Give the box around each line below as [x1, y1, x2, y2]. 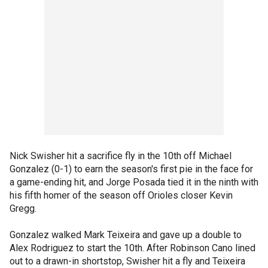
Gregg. [10, 203, 36, 214]
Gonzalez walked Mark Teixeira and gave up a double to [10, 229, 242, 240]
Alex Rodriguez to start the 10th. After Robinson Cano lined [10, 242, 255, 254]
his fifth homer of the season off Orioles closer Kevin [10, 190, 233, 201]
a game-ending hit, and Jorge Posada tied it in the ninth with [10, 176, 258, 188]
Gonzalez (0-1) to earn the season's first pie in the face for [10, 163, 253, 175]
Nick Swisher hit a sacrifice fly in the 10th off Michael [10, 150, 232, 162]
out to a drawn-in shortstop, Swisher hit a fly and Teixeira [10, 255, 245, 267]
